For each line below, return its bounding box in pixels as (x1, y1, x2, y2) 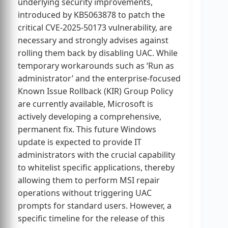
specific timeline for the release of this (18, 212, 165, 224)
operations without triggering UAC (18, 187, 152, 198)
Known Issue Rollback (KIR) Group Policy (18, 85, 173, 97)
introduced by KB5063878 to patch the (18, 9, 165, 20)
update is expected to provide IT (18, 136, 141, 148)
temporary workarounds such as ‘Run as (18, 60, 174, 71)
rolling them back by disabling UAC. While (18, 47, 178, 59)
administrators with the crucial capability (18, 149, 175, 160)
